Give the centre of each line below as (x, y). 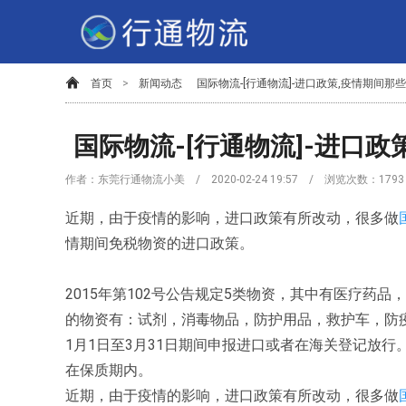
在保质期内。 (109, 370)
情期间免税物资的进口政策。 (159, 243)
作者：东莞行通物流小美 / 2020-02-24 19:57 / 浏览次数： (222, 179)
